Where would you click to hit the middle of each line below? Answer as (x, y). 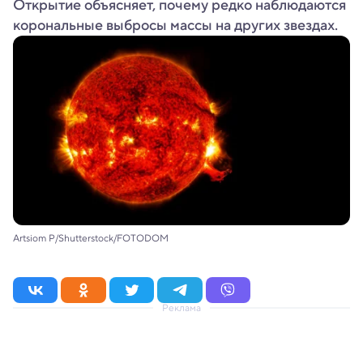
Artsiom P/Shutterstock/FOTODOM (91, 238)
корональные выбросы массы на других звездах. (175, 25)
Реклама (181, 307)
